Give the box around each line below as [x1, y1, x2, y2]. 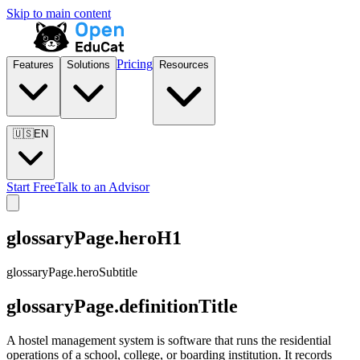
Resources [159, 59, 209, 71]
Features [13, 59, 54, 71]
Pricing [117, 57, 153, 71]
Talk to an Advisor [55, 180, 149, 194]
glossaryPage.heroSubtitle [6, 264, 137, 279]
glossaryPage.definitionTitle [6, 295, 238, 317]
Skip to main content [6, 6, 111, 20]
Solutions [67, 59, 110, 71]
